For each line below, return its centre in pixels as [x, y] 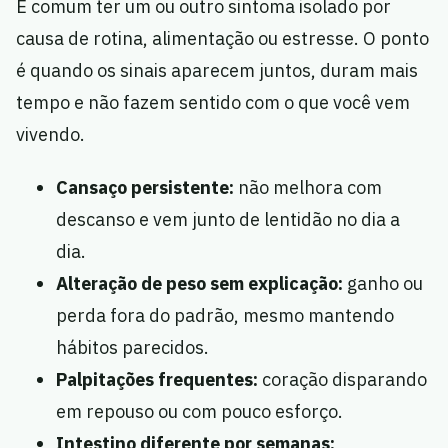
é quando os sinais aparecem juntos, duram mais [217, 71]
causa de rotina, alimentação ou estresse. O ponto [222, 39]
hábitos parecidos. [132, 348]
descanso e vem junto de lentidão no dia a [228, 220]
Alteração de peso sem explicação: [199, 284]
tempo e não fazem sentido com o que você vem [213, 103]
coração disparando [342, 380]
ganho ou [383, 284]
